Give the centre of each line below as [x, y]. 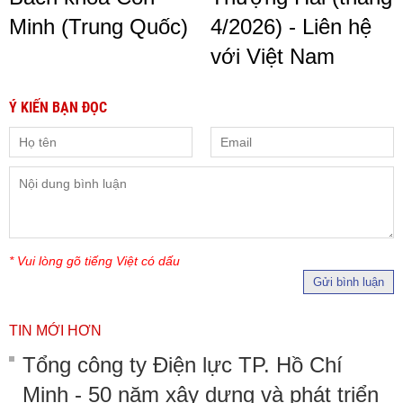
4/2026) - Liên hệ [291, 26]
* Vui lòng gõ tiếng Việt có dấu [94, 260]
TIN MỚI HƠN [55, 330]
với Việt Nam [273, 56]
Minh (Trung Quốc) [99, 26]
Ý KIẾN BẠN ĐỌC [58, 107]
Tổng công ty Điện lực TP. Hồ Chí [183, 364]
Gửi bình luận [349, 282]
